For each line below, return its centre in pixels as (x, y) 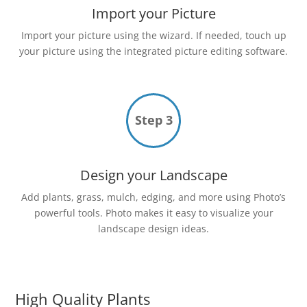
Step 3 (153, 120)
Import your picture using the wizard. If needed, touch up (153, 36)
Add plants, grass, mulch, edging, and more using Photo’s (153, 197)
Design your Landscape (153, 175)
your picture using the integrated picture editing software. (153, 51)
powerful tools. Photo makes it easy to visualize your (153, 213)
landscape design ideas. (153, 229)
